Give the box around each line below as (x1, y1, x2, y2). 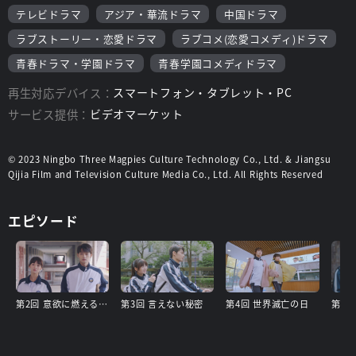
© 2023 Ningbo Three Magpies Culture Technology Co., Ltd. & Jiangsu (8, 152, 331, 165)
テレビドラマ (16, 6, 82, 21)
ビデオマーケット (89, 105, 184, 122)
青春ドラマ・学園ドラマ (16, 55, 136, 71)
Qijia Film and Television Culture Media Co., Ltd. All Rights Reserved (8, 167, 323, 180)
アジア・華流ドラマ (103, 6, 202, 21)
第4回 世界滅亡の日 (226, 297, 309, 311)
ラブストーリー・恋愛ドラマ (16, 30, 158, 46)
